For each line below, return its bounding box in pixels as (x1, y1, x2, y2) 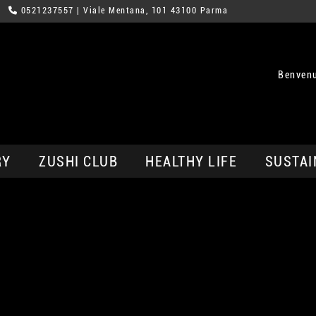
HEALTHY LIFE (145, 152, 238, 170)
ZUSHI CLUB (39, 152, 119, 170)
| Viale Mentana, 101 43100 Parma (73, 6, 229, 16)
